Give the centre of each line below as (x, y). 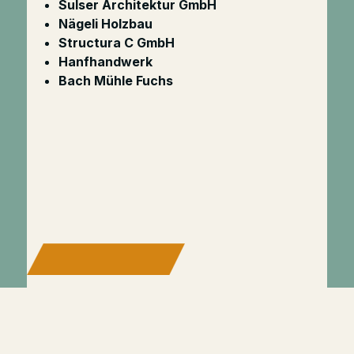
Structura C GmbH (116, 43)
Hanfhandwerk (105, 62)
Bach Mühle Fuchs (115, 81)
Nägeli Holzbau (105, 24)
